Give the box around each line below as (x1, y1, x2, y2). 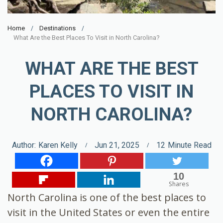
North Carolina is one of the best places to (7, 190, 206, 204)
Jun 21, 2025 (94, 140, 139, 150)
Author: (11, 140, 36, 150)
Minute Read (167, 140, 212, 150)
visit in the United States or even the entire (7, 205, 210, 219)
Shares (168, 179, 189, 188)
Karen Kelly (38, 140, 78, 150)
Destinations (39, 24, 76, 32)
